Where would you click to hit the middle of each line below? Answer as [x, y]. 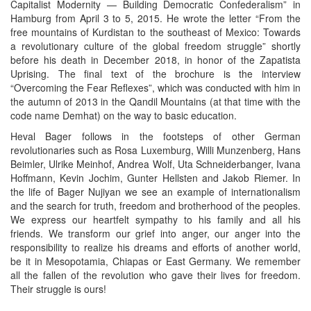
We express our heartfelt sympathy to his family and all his [155, 219]
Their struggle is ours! [58, 288]
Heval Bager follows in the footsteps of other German [155, 136]
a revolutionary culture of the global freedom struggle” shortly [155, 45]
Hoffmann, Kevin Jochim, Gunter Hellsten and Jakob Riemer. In [155, 177]
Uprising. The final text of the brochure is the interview [155, 73]
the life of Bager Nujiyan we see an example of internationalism [155, 191]
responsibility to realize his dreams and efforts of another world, [155, 247]
